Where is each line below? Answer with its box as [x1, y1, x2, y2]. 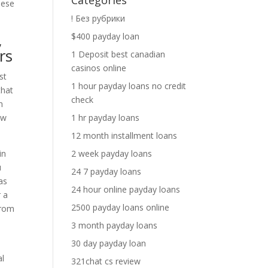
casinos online [71, 62, 127, 74]
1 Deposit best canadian [71, 48, 166, 60]
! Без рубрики [71, 13, 126, 24]
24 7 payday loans [71, 166, 142, 177]
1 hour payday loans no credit [71, 80, 187, 92]
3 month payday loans [71, 220, 158, 231]
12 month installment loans [71, 130, 178, 141]
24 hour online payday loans [71, 184, 181, 195]
